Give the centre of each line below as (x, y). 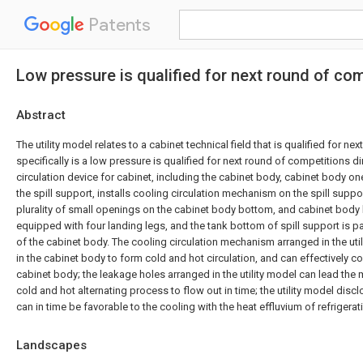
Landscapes (51, 345)
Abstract (41, 115)
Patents (117, 25)
